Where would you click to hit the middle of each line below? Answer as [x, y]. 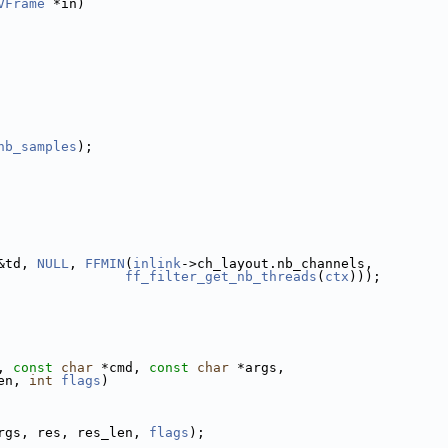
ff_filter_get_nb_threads [221, 276]
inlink [157, 263]
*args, [257, 367]
